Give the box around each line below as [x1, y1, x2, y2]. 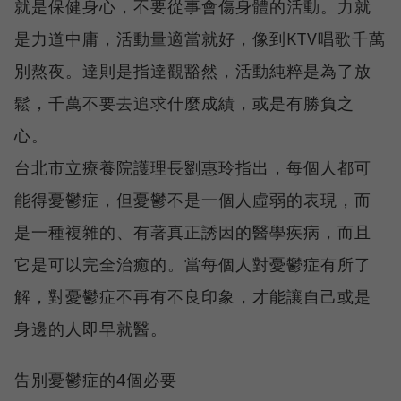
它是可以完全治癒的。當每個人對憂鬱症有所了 [14, 252, 371, 275]
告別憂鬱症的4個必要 [14, 368, 177, 390]
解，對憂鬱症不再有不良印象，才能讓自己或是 [14, 285, 371, 307]
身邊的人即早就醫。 [14, 317, 167, 339]
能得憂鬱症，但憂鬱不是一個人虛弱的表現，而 [14, 188, 371, 210]
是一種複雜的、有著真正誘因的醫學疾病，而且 [14, 220, 371, 243]
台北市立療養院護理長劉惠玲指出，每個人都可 [14, 156, 371, 178]
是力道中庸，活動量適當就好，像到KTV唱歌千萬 [14, 27, 386, 49]
